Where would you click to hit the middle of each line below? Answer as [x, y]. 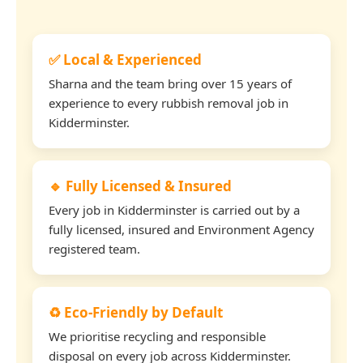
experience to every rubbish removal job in [169, 102]
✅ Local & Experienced [125, 59]
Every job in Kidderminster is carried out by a [174, 209]
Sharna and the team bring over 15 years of [170, 83]
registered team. [94, 248]
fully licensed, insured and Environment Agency [181, 229]
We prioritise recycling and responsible [157, 336]
